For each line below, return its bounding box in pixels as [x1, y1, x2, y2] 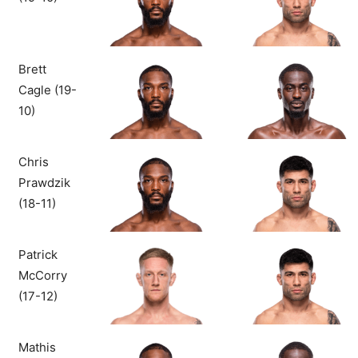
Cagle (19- [18, 82, 77, 98]
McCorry [18, 268, 67, 284]
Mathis [18, 340, 56, 356]
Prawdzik [18, 175, 70, 191]
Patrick [18, 247, 58, 263]
